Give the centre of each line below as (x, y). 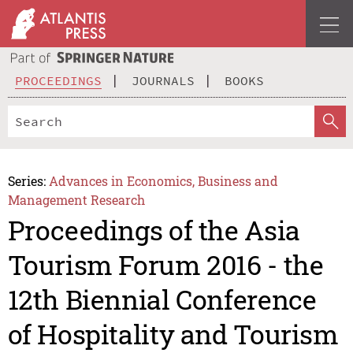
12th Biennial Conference (162, 299)
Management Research (76, 199)
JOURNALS (163, 80)
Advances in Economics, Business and (164, 180)
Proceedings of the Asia (154, 230)
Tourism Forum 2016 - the (165, 265)
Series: (26, 180)
